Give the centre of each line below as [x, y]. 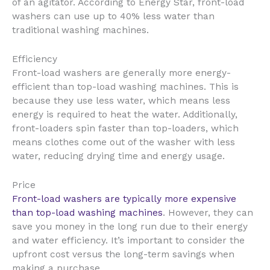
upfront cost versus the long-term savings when [123, 254]
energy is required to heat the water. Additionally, [125, 114]
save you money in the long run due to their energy [130, 226]
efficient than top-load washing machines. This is [125, 86]
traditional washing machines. [80, 30]
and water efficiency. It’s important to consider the [128, 240]
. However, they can [208, 212]
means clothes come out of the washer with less [124, 142]
